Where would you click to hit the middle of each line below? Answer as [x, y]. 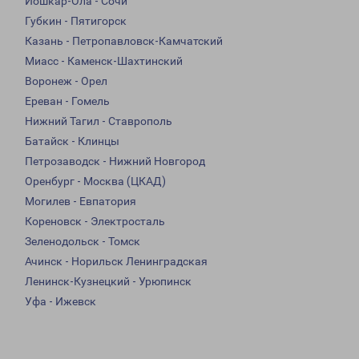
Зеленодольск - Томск [83, 242]
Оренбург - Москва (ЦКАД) [95, 182]
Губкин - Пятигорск [76, 21]
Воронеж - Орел [66, 81]
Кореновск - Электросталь [95, 222]
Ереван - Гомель [67, 101]
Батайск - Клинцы [72, 141]
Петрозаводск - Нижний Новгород [115, 161]
